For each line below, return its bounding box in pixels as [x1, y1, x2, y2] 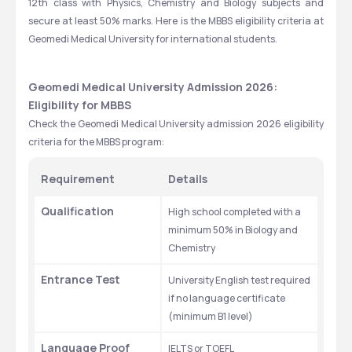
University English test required [168, 273, 310, 287]
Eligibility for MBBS [28, 97, 131, 112]
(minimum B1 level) [168, 310, 253, 323]
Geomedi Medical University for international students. [28, 32, 279, 46]
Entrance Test [41, 272, 120, 287]
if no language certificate [168, 291, 285, 305]
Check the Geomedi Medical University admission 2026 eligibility [28, 117, 324, 130]
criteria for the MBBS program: [28, 135, 166, 148]
